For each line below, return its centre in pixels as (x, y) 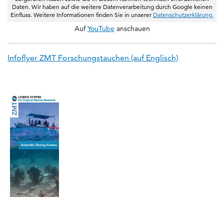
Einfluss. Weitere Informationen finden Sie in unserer (82, 15)
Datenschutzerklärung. (183, 15)
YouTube (101, 29)
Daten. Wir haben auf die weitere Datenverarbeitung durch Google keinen (112, 7)
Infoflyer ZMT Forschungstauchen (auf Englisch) (93, 58)
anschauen (132, 29)
